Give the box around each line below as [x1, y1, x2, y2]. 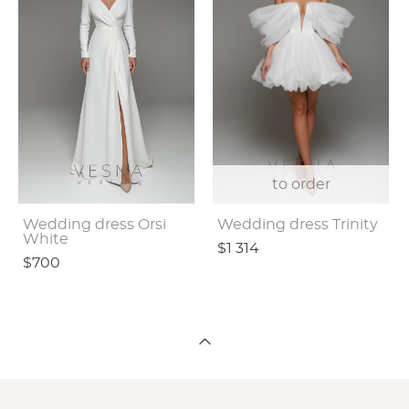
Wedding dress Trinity [217, 216, 378, 232]
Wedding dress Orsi [23, 216, 166, 232]
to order [271, 176, 330, 192]
